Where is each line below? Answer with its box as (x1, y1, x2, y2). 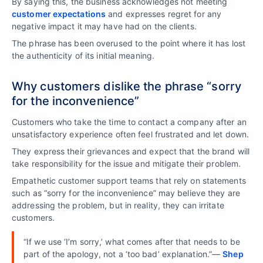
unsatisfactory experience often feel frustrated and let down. (12, 129, 249, 139)
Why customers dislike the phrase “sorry (12, 79, 241, 93)
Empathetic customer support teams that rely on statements (12, 176, 246, 186)
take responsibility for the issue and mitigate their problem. (12, 159, 241, 168)
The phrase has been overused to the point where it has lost (12, 38, 245, 48)
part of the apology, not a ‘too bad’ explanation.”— (23, 249, 223, 259)
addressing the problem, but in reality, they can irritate (12, 200, 224, 210)
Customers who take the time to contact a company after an (12, 117, 247, 127)
